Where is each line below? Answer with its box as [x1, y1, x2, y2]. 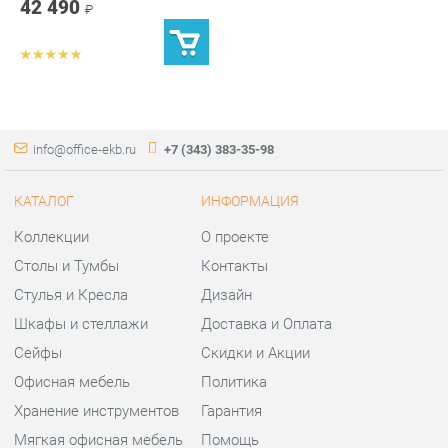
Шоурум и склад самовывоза [119, 426, 313, 444]
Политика [192, 286, 257, 304]
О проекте [192, 147, 259, 165]
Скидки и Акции [192, 258, 298, 276]
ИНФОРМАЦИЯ [192, 113, 288, 129]
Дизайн [192, 202, 242, 221]
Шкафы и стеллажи [13, 230, 143, 249]
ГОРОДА [13, 392, 66, 408]
